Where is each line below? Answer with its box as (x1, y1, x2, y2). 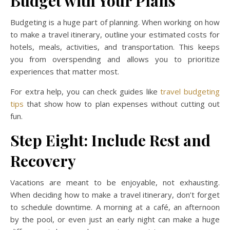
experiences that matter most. (10, 66, 119, 76)
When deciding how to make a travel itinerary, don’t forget (10, 189, 220, 200)
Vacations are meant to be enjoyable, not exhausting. (10, 177, 220, 187)
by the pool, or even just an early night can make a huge (10, 214, 220, 224)
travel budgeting (157, 86, 220, 97)
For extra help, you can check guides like (10, 86, 158, 97)
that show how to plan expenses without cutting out (24, 99, 220, 109)
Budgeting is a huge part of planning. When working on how (10, 17, 220, 27)
